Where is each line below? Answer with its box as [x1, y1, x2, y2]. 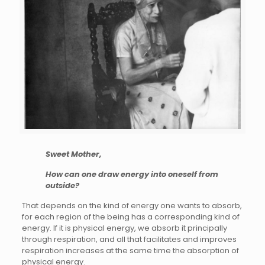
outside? [45, 179, 79, 191]
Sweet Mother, [45, 148, 102, 160]
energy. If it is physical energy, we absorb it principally [21, 222, 227, 234]
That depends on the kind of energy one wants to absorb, [21, 199, 242, 211]
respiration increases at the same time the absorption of [21, 244, 239, 256]
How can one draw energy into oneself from [45, 168, 218, 180]
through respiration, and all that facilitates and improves [21, 233, 237, 245]
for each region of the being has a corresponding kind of [21, 211, 240, 222]
